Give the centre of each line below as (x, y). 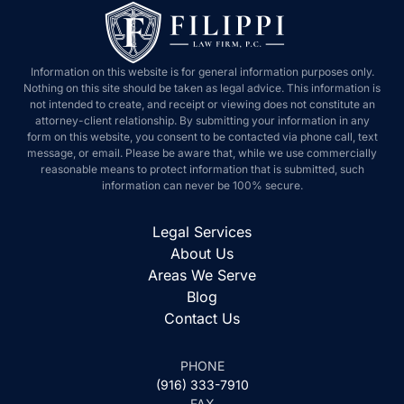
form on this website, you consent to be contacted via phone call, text (202, 137)
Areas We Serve (202, 275)
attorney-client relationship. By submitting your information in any (202, 120)
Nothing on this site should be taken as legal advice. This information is (202, 88)
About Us (202, 253)
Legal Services (202, 232)
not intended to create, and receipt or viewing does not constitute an (202, 104)
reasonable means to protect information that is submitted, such (202, 169)
